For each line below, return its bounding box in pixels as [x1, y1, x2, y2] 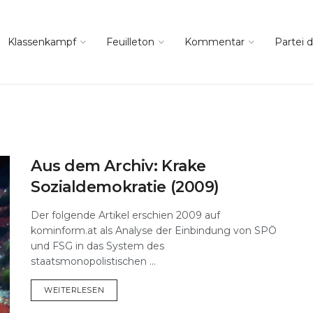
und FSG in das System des [31, 240, 164, 252]
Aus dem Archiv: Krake [31, 156, 206, 175]
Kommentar [184, 36, 245, 48]
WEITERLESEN [44, 285, 105, 295]
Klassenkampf [8, 36, 76, 48]
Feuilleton [106, 36, 154, 48]
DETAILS [103, 284, 138, 294]
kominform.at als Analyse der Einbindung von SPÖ [31, 224, 277, 237]
